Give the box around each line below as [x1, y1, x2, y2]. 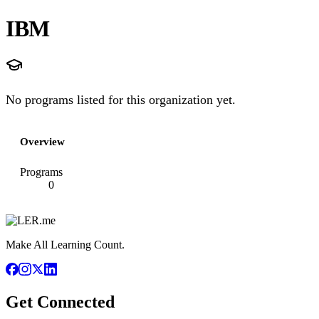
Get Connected [6, 292, 115, 311]
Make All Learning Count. [6, 239, 125, 251]
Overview [20, 136, 65, 147]
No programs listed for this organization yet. [6, 93, 236, 107]
